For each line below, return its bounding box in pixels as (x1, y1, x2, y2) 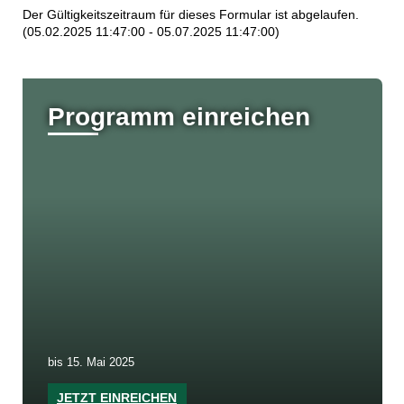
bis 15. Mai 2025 (47, 356, 134, 370)
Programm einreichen (47, 103, 310, 132)
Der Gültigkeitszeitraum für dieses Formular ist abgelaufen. (22, 7, 359, 23)
